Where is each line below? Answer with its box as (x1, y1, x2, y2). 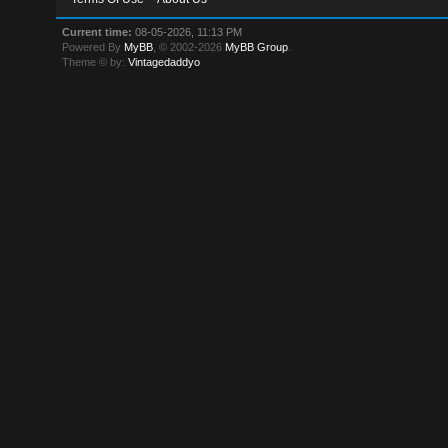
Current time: (62, 26, 133, 38)
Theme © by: (62, 56, 129, 68)
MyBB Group (225, 41, 289, 53)
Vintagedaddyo (128, 56, 201, 68)
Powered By (62, 41, 125, 53)
